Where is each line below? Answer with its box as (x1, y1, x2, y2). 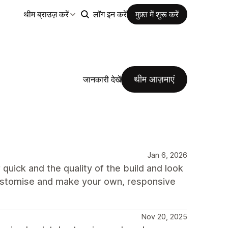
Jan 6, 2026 (148, 151, 187, 159)
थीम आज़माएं (134, 74, 175, 84)
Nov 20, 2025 (141, 212, 187, 221)
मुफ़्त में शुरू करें (135, 9, 179, 19)
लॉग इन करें (93, 9, 127, 19)
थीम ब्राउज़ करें (23, 9, 69, 19)
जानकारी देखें (83, 74, 121, 84)
